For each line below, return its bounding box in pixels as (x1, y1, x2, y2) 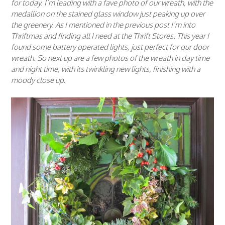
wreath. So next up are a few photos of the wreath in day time (11, 53, 209, 63)
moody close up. (11, 75, 65, 85)
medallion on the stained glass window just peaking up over (11, 9, 205, 19)
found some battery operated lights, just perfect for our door (11, 42, 209, 52)
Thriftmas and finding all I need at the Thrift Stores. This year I (11, 31, 209, 41)
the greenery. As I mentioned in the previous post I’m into (11, 20, 195, 30)
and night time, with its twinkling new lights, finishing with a (11, 64, 200, 74)
